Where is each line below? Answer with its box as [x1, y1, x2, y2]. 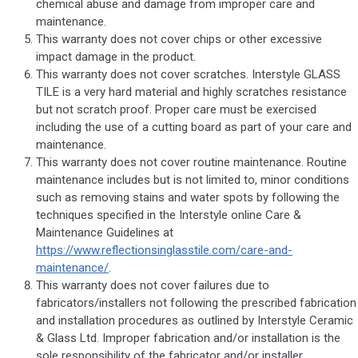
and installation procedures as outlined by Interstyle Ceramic [36, 313, 353, 328]
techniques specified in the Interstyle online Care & [36, 208, 301, 223]
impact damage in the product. [36, 50, 196, 65]
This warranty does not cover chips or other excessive [36, 32, 322, 47]
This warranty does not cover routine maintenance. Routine [36, 155, 347, 170]
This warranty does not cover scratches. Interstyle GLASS [36, 67, 340, 82]
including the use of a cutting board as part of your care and [36, 120, 352, 135]
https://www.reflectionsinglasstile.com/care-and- [36, 243, 292, 258]
